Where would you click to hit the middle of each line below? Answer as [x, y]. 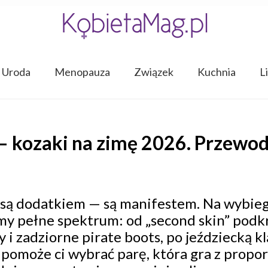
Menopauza [82, 71]
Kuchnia [216, 71]
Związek [153, 71]
